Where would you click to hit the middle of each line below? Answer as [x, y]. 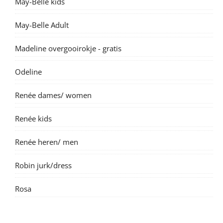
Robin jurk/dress [43, 165]
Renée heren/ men [47, 142]
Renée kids [33, 118]
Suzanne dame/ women [56, 212]
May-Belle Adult [42, 25]
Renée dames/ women [53, 95]
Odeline [28, 71]
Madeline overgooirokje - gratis [68, 48]
